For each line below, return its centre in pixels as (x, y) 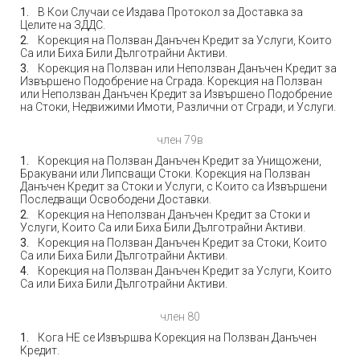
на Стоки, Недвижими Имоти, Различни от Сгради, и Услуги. (178, 107)
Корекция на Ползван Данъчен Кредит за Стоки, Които (182, 243)
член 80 (180, 317)
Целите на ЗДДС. (63, 25)
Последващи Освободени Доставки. (116, 199)
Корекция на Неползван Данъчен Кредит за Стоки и (174, 215)
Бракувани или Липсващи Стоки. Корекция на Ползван (165, 174)
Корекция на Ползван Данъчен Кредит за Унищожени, (180, 161)
